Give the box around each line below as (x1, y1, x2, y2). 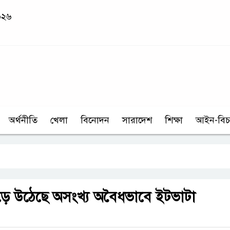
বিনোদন (81, 114, 109, 126)
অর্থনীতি (9, 114, 37, 126)
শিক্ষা (165, 114, 183, 126)
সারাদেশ (122, 114, 152, 126)
